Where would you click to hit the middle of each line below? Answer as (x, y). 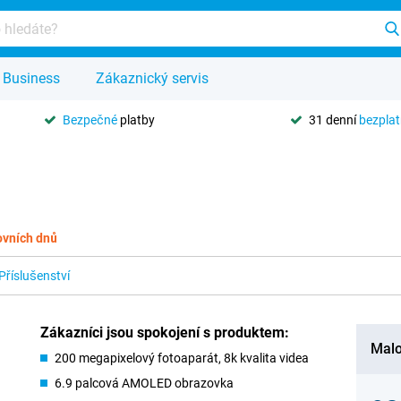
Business (31, 78)
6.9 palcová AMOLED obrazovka (145, 383)
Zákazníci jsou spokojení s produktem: (165, 333)
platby (137, 119)
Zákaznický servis (152, 78)
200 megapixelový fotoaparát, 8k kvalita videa (182, 358)
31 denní (333, 119)
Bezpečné (90, 119)
